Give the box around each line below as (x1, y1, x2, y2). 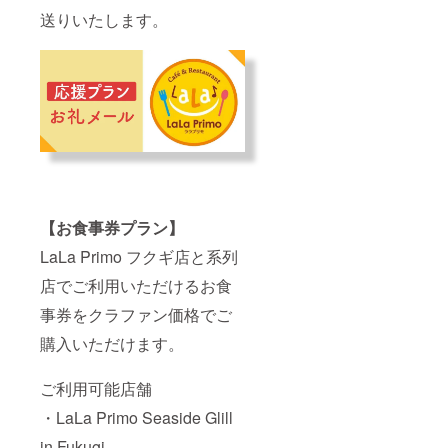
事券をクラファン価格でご (40, 303, 232, 327)
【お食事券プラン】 (40, 216, 184, 240)
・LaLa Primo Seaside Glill (40, 406, 233, 430)
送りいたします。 (40, 8, 168, 32)
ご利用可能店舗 (40, 377, 152, 401)
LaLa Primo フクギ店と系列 (40, 245, 238, 269)
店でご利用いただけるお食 (40, 274, 232, 298)
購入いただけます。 (40, 332, 184, 356)
